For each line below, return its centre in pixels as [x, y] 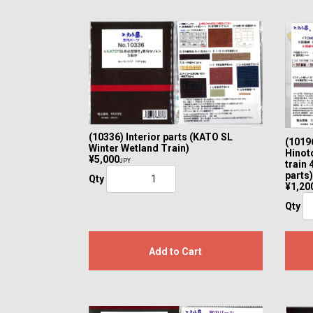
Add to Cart [176, 252]
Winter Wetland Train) [139, 148]
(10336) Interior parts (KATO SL [161, 137]
